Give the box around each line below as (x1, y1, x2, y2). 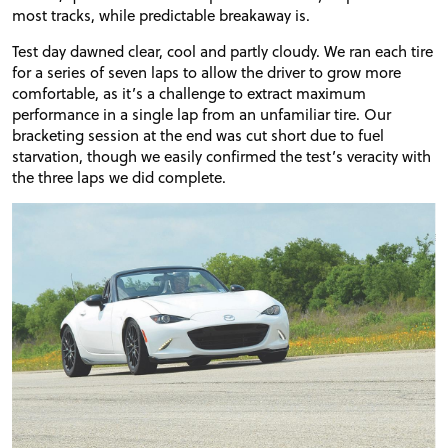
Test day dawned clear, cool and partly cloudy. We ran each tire (12, 40, 433, 62)
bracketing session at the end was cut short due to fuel (12, 124, 384, 146)
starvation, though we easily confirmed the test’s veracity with (12, 145, 431, 167)
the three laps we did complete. (12, 166, 226, 188)
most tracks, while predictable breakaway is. (12, 3, 310, 26)
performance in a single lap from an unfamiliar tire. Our (12, 103, 391, 125)
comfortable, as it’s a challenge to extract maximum (12, 82, 366, 104)
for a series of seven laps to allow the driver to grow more (12, 61, 401, 83)
